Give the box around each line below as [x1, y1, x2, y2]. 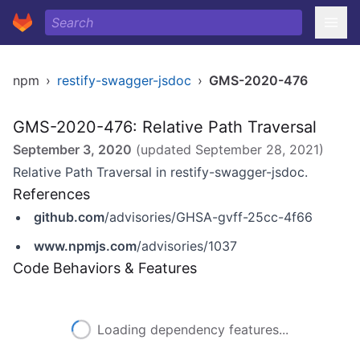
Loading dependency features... [97, 321, 288, 337]
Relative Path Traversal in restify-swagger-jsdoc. [13, 164, 308, 180]
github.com [34, 209, 104, 225]
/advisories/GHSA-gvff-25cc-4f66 [104, 209, 313, 225]
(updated [132, 141, 195, 157]
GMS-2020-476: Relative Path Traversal [13, 117, 317, 137]
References [13, 186, 90, 202]
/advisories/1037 [137, 238, 237, 254]
